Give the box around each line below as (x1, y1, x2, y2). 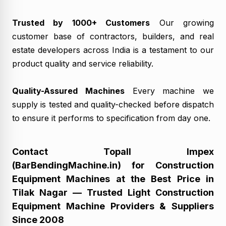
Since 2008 (12, 214, 64, 225)
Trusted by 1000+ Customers (12, 17, 150, 28)
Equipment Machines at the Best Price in (12, 173, 214, 184)
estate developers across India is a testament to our (12, 44, 214, 55)
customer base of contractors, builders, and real (12, 31, 214, 41)
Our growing (150, 17, 214, 28)
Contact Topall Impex (12, 146, 214, 157)
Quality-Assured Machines (12, 85, 125, 96)
